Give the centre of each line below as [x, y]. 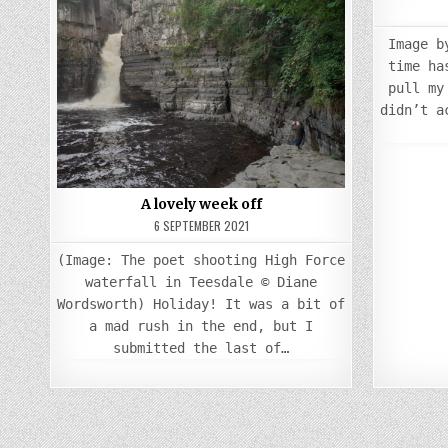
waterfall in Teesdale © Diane [201, 282]
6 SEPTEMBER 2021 [201, 226]
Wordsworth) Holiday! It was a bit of [201, 304]
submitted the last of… [201, 348]
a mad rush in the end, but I [201, 326]
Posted [172, 17]
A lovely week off [201, 204]
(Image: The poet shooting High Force [201, 260]
